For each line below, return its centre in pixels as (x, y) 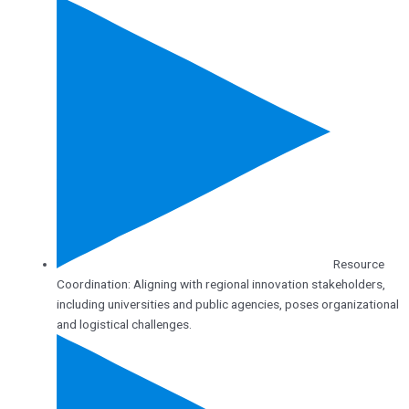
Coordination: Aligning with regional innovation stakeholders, (220, 284)
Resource (358, 264)
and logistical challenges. (124, 325)
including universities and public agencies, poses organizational (227, 304)
